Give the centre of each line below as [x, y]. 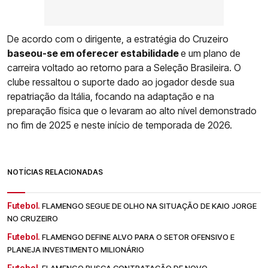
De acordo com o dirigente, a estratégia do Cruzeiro [118, 39]
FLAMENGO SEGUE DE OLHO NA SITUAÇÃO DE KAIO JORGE [149, 206]
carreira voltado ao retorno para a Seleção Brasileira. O [124, 68]
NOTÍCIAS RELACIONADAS [55, 172]
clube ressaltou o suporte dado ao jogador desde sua [121, 82]
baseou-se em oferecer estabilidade [94, 54]
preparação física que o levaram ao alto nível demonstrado [132, 111]
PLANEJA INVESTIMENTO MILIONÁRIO [76, 250]
